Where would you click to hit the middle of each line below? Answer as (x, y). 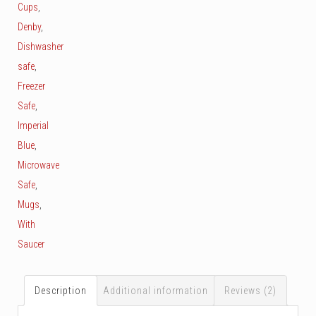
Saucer (31, 244)
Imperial (33, 126)
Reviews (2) (250, 291)
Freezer (31, 86)
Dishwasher (41, 47)
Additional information (156, 291)
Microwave (38, 165)
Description (61, 291)
